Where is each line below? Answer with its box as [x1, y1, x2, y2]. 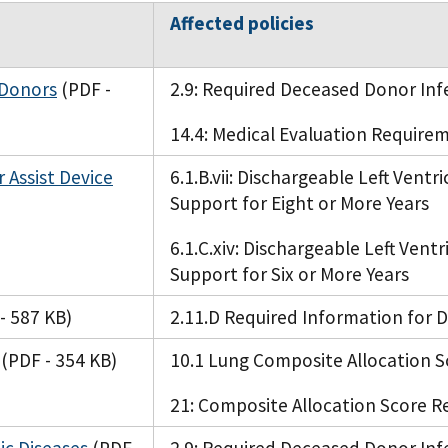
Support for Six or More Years [170, 262, 409, 287]
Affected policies [170, 11, 314, 36]
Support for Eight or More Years [170, 191, 429, 216]
